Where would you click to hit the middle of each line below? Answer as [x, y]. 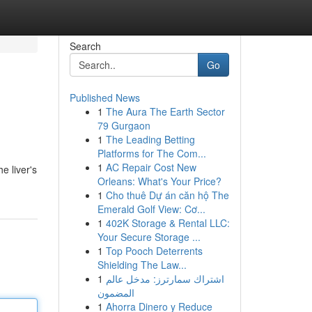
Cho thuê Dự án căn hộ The [167, 195]
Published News [104, 97]
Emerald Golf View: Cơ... [151, 209]
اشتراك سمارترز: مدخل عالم [165, 279]
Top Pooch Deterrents [154, 251]
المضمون [116, 292]
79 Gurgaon [124, 125]
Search [85, 46]
